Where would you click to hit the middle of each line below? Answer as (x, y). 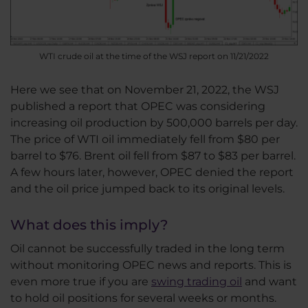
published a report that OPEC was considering (138, 106)
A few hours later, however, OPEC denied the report (152, 172)
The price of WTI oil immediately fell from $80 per (145, 139)
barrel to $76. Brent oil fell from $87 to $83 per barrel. (153, 155)
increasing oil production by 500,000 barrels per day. (154, 122)
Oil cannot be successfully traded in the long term (147, 249)
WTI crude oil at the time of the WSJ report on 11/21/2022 (154, 56)
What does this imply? (89, 224)
